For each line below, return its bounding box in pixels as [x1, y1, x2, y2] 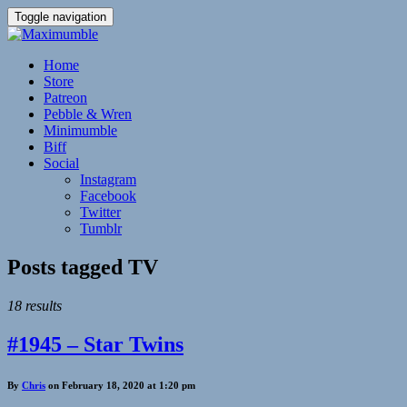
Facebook [80, 188, 136, 203]
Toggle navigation [15, 10, 106, 24]
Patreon [44, 90, 87, 105]
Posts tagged [7, 254, 128, 279]
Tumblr [80, 221, 122, 236]
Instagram [80, 172, 136, 187]
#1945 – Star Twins [7, 332, 184, 356]
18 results [7, 297, 62, 313]
